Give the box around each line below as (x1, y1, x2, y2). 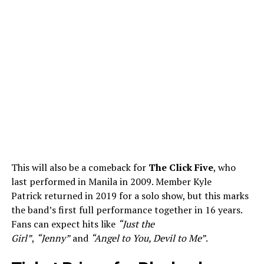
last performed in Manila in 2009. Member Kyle (11, 174, 212, 188)
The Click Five (148, 160, 213, 174)
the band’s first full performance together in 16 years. (11, 203, 242, 216)
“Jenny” (36, 231, 70, 245)
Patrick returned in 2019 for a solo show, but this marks (11, 189, 249, 202)
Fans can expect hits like (11, 217, 118, 230)
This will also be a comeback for (11, 160, 148, 174)
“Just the (117, 217, 154, 230)
